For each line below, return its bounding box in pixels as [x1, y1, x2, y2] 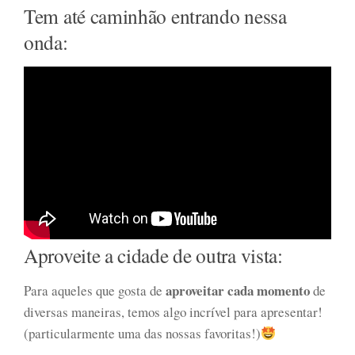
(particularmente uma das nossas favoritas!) [24, 324, 261, 343]
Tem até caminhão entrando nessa [24, 2, 287, 30]
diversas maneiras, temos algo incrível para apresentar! [24, 303, 323, 322]
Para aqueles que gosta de [24, 281, 166, 300]
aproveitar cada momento [166, 281, 310, 301]
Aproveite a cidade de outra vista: [24, 242, 283, 269]
